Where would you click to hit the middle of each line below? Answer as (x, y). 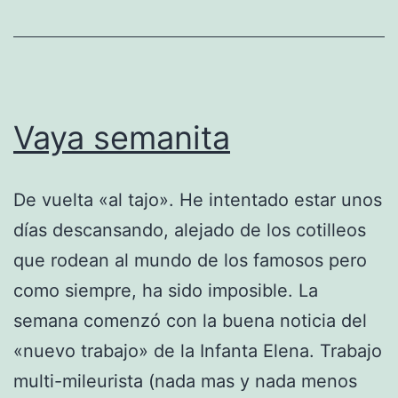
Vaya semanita (122, 137)
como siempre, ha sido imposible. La (166, 290)
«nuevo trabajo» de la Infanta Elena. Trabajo (198, 350)
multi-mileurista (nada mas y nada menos (185, 381)
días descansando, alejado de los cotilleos (190, 230)
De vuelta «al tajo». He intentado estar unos (198, 199)
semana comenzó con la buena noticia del (190, 320)
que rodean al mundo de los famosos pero (190, 260)
